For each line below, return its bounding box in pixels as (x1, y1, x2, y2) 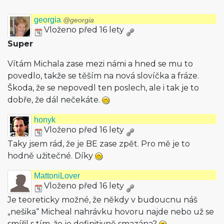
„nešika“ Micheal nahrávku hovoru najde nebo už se (7, 207, 214, 216)
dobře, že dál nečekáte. (7, 95, 102, 104)
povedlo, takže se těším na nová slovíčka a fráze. (7, 71, 199, 80)
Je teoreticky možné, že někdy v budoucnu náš (7, 195, 197, 204)
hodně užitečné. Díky (7, 151, 95, 160)
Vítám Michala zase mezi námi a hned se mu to (7, 59, 193, 68)
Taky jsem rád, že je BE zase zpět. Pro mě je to (7, 139, 190, 148)
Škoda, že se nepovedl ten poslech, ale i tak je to (7, 83, 199, 92)
